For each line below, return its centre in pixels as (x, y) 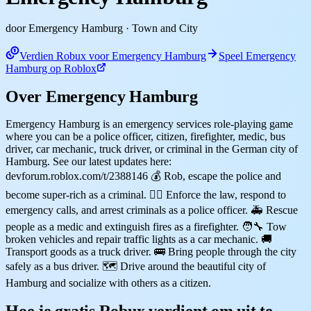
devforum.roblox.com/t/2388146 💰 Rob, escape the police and (143, 176)
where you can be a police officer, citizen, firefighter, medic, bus (145, 136)
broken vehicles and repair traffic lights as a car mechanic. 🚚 (139, 239)
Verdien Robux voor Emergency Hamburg (113, 56)
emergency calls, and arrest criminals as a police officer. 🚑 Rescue (152, 210)
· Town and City (160, 28)
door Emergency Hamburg (64, 28)
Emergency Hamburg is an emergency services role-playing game (149, 124)
